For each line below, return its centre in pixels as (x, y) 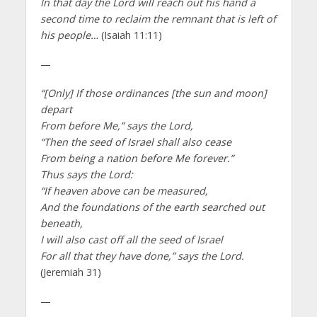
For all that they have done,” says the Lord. (142, 256)
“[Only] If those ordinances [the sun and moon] (153, 93)
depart (56, 110)
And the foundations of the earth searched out (152, 207)
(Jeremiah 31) (70, 272)
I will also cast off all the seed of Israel (131, 240)
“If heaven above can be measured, (124, 191)
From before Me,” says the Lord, (116, 126)
